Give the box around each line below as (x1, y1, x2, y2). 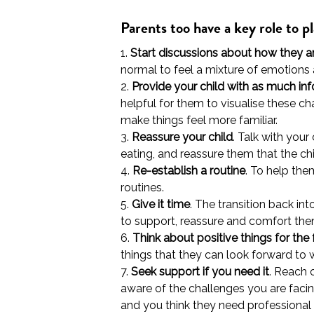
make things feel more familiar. (121, 114, 278, 127)
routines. (121, 181, 164, 194)
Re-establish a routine (132, 164, 245, 177)
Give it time (132, 198, 190, 211)
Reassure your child (132, 130, 233, 144)
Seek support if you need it (131, 265, 269, 278)
